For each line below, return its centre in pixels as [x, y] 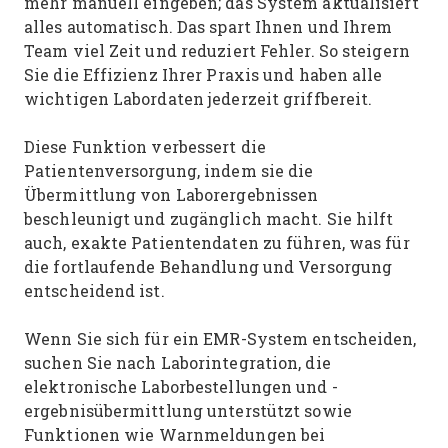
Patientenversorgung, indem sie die [169, 170]
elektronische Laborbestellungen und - [181, 386]
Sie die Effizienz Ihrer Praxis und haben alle [203, 74]
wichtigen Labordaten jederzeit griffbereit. [201, 98]
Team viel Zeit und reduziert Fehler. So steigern [217, 50]
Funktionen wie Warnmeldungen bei [175, 434]
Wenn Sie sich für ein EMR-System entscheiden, [220, 338]
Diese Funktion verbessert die [145, 146]
